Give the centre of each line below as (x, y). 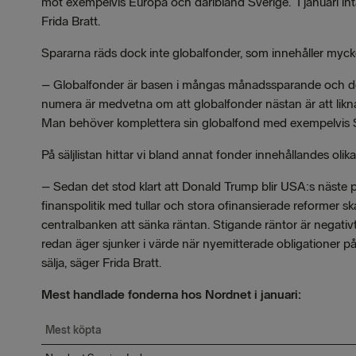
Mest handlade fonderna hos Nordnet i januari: (171, 294)
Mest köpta (73, 330)
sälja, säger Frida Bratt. (101, 263)
